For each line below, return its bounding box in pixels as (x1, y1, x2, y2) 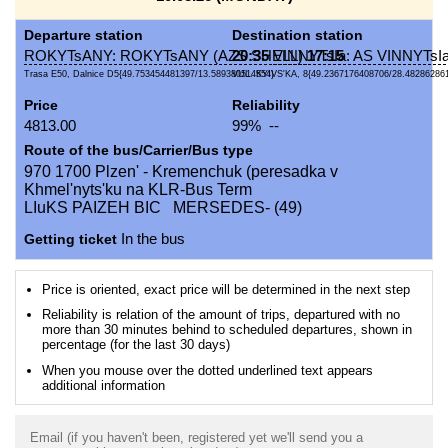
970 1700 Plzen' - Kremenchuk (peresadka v (24, 163, 338, 181)
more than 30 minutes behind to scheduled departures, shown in (41, 322, 412, 338)
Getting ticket (24, 231, 117, 248)
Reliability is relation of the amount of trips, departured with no (41, 307, 400, 323)
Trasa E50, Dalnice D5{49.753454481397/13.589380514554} (24, 69, 274, 80)
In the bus (117, 231, 185, 248)
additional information (41, 378, 165, 393)
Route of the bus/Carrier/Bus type (24, 142, 253, 159)
